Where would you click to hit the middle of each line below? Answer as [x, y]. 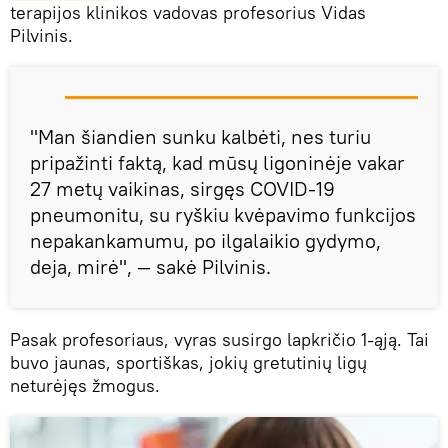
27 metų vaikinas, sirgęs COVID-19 [182, 189]
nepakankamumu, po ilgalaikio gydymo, [205, 241]
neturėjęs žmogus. [85, 386]
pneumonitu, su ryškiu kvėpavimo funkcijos [223, 215]
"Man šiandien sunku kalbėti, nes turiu [200, 137]
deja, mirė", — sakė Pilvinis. [150, 267]
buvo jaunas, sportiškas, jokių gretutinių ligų [188, 363]
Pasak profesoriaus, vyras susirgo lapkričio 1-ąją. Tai [219, 340]
